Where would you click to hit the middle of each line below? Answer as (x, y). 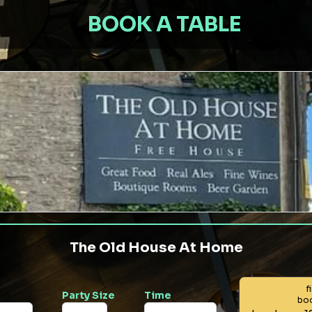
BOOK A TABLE (165, 24)
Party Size (88, 295)
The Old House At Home (156, 248)
